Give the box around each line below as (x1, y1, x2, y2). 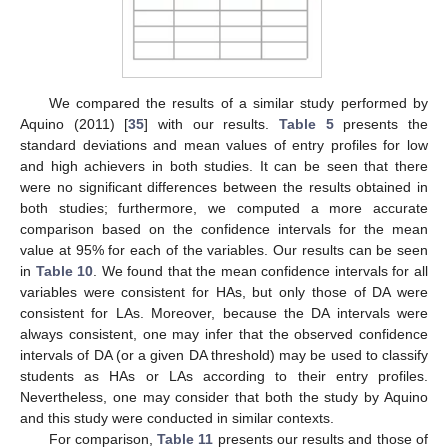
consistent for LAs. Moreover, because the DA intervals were (20, 304, 428, 321)
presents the (333, 115, 429, 132)
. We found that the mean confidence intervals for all (93, 262, 429, 279)
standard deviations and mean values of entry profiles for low (20, 136, 428, 153)
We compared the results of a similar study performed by (48, 94, 428, 111)
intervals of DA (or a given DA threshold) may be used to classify (20, 346, 428, 363)
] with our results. (144, 115, 280, 132)
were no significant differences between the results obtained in (20, 178, 428, 195)
